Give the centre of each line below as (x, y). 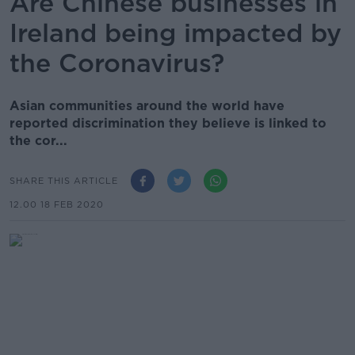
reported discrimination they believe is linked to (168, 123)
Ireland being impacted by (176, 33)
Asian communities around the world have (147, 106)
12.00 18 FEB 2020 (57, 204)
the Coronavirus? (117, 63)
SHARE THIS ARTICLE (64, 180)
